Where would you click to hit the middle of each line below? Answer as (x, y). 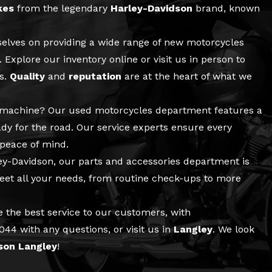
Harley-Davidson (151, 8)
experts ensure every (181, 127)
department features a (207, 110)
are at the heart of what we (187, 76)
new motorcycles (204, 42)
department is (215, 161)
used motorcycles (110, 110)
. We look (233, 229)
